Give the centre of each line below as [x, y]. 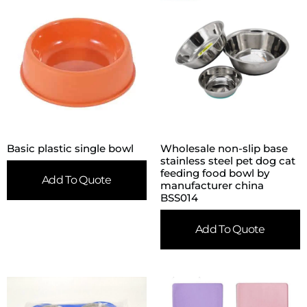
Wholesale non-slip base [224, 149]
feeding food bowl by [215, 173]
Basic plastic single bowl [70, 149]
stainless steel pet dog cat [228, 161]
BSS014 [179, 198]
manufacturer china [212, 186]
